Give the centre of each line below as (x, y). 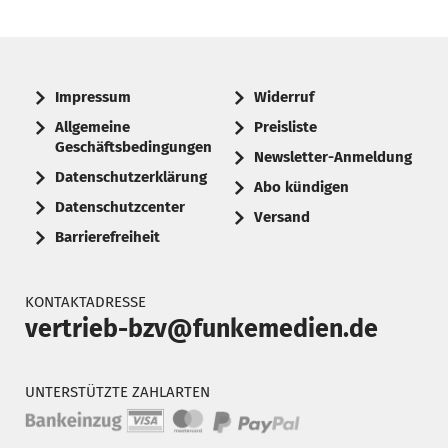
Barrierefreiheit (107, 237)
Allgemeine (92, 127)
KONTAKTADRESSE (85, 302)
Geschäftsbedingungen (133, 147)
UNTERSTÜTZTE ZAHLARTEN (117, 392)
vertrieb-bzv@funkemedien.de (201, 329)
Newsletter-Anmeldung (333, 157)
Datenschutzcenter (120, 207)
